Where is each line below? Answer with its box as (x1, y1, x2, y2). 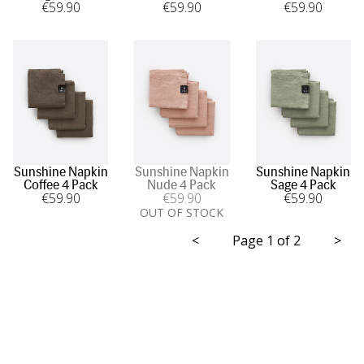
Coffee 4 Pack (23, 176, 98, 193)
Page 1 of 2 (232, 231, 301, 249)
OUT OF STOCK (140, 204, 224, 220)
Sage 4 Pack (270, 176, 336, 193)
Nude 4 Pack (147, 176, 217, 193)
